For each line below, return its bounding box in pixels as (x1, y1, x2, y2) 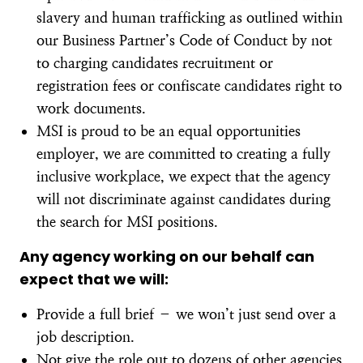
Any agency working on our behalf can (19, 246, 314, 267)
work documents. (36, 100, 146, 117)
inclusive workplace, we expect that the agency (36, 168, 331, 185)
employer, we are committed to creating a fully (36, 145, 331, 162)
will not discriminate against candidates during (36, 190, 331, 207)
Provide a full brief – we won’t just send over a (36, 305, 336, 322)
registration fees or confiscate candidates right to (36, 77, 342, 94)
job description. (36, 328, 135, 345)
